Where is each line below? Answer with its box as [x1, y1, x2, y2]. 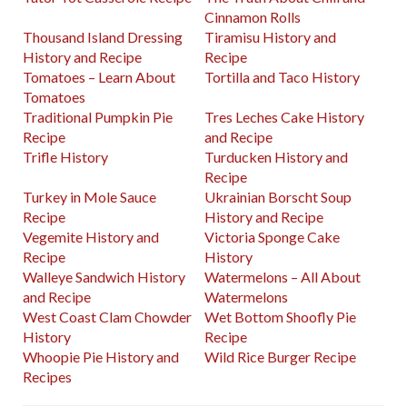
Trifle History [23, 148, 108, 166]
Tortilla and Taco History [204, 68, 361, 86]
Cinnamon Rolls [204, 8, 302, 26]
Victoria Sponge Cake [204, 228, 341, 246]
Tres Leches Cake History [204, 108, 365, 126]
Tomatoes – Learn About [23, 68, 175, 86]
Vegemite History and [23, 228, 159, 246]
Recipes [23, 368, 72, 386]
